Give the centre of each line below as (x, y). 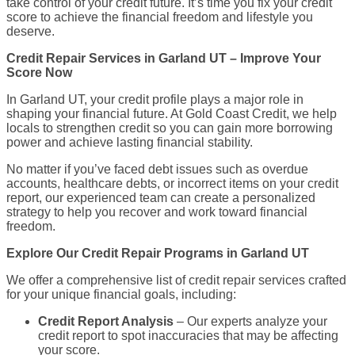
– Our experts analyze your (250, 322)
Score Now (39, 73)
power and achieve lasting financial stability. (130, 143)
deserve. (31, 32)
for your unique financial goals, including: (121, 295)
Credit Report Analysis (106, 322)
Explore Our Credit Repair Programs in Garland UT (158, 254)
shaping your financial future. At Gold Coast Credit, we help (172, 114)
